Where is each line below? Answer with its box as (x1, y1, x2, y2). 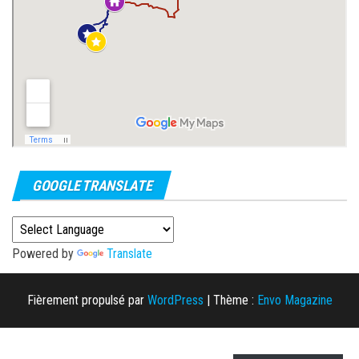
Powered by (12, 246, 77, 261)
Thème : (212, 292, 257, 308)
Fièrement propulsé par (26, 292, 147, 308)
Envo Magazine (256, 292, 333, 308)
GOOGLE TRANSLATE (32, 177, 152, 194)
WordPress (147, 292, 204, 308)
